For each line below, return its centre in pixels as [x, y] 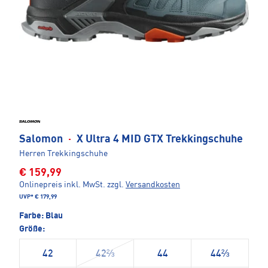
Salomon [42, 140]
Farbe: [32, 216]
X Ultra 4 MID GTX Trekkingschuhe [159, 140]
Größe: [32, 229]
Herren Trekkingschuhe [63, 154]
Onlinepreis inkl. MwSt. [62, 185]
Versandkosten [153, 185]
